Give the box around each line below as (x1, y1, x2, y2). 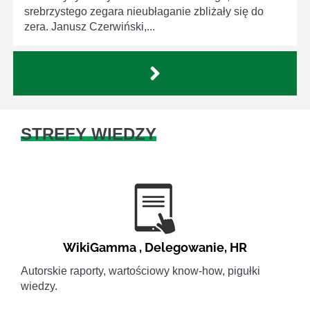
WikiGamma (63, 240, 136, 255)
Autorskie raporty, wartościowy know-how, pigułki (21, 265, 260, 277)
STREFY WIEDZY (21, 125, 156, 144)
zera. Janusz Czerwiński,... (24, 21, 155, 33)
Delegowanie (145, 240, 224, 255)
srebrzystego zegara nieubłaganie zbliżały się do (24, 6, 264, 18)
